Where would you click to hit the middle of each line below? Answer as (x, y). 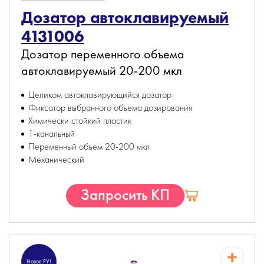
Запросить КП (125, 194)
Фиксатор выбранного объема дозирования (110, 108)
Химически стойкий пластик (80, 121)
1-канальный (52, 133)
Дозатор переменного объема (103, 54)
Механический (56, 159)
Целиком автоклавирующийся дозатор (100, 95)
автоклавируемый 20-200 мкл (102, 70)
